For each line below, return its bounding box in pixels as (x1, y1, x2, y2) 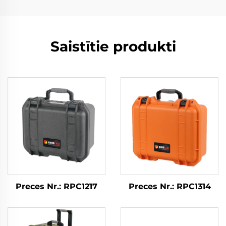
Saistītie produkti (50, 38, 176, 55)
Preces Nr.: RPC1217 (16, 182, 97, 191)
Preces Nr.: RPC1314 (128, 182, 211, 191)
